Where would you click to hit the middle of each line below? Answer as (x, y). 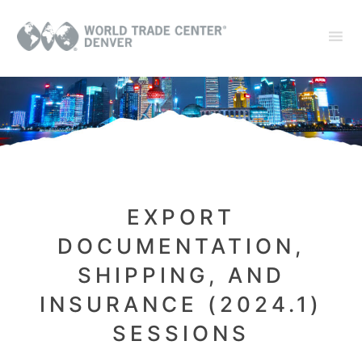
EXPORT (181, 217)
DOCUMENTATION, (181, 246)
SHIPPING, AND (181, 276)
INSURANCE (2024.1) (181, 305)
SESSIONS (181, 334)
